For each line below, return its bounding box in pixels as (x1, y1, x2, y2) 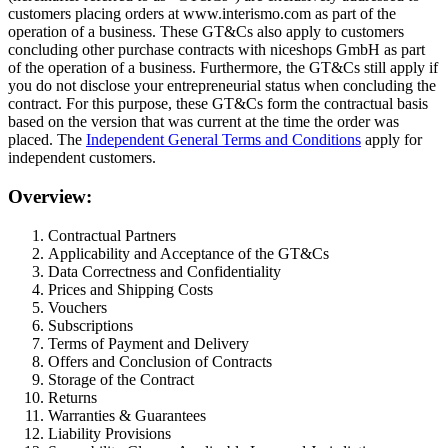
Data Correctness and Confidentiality (48, 262, 281, 280)
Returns (48, 388, 97, 406)
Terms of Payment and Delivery (48, 334, 249, 352)
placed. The (8, 131, 86, 149)
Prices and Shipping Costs (48, 280, 213, 298)
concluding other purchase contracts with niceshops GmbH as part (8, 41, 425, 59)
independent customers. (8, 149, 156, 167)
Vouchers (48, 298, 107, 316)
